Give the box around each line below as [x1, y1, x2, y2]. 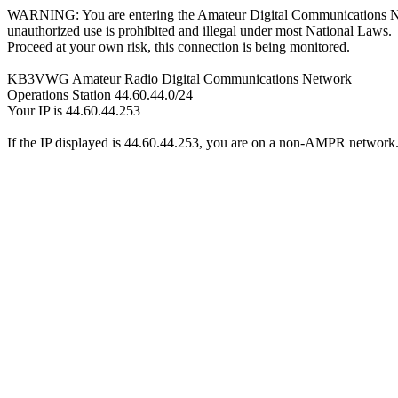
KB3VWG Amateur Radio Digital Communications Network [7, 71, 352, 86]
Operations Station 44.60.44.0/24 [7, 87, 193, 102]
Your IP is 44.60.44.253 [7, 103, 140, 118]
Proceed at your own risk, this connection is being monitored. [7, 39, 350, 54]
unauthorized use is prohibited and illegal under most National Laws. [7, 23, 392, 38]
